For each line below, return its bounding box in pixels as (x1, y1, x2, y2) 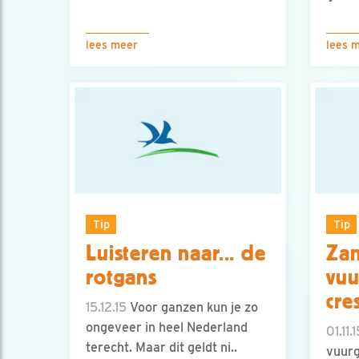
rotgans (86, 265, 157, 290)
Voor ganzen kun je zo (127, 300, 258, 316)
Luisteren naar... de (86, 241, 266, 266)
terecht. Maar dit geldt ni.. (86, 340, 237, 356)
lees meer (86, 38, 138, 51)
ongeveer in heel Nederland (86, 320, 248, 336)
